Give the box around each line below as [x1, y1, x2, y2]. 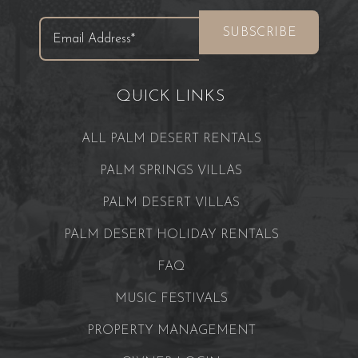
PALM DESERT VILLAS [102, 197, 240, 209]
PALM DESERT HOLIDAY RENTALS [63, 229, 279, 241]
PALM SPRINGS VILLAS [100, 165, 242, 177]
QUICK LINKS [117, 89, 225, 105]
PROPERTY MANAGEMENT [86, 324, 256, 337]
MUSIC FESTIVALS [114, 292, 228, 305]
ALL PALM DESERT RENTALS [81, 133, 261, 145]
